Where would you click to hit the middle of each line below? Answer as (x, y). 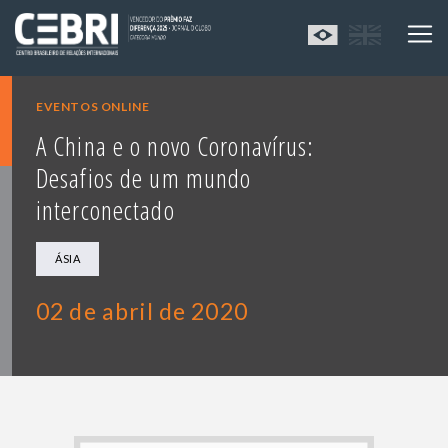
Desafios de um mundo (144, 178)
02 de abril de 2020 (142, 311)
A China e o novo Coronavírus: (175, 146)
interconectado (105, 210)
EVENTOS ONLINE (93, 107)
